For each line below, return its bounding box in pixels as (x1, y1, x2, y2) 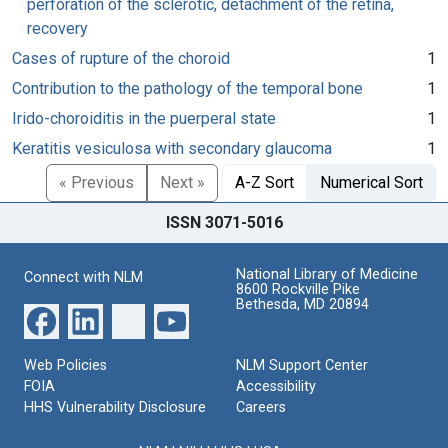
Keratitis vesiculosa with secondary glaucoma (12, 138, 332, 158)
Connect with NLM (24, 268, 143, 286)
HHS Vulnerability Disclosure (24, 398, 206, 416)
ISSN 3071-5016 (165, 212, 283, 232)
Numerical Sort (320, 172, 423, 192)
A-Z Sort (235, 172, 294, 192)
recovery (27, 18, 88, 38)
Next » (160, 172, 205, 192)
